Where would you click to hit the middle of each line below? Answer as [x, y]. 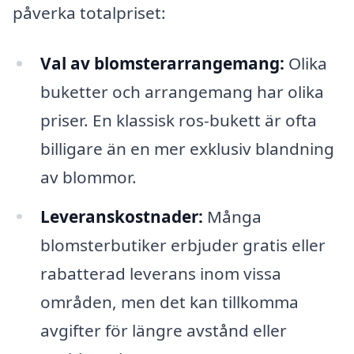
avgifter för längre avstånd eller [163, 330]
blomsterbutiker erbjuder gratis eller [183, 245]
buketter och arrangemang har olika [182, 91]
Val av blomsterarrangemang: [162, 63]
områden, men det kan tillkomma [169, 301]
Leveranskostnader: [121, 216]
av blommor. [88, 177]
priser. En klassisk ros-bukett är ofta [178, 120]
